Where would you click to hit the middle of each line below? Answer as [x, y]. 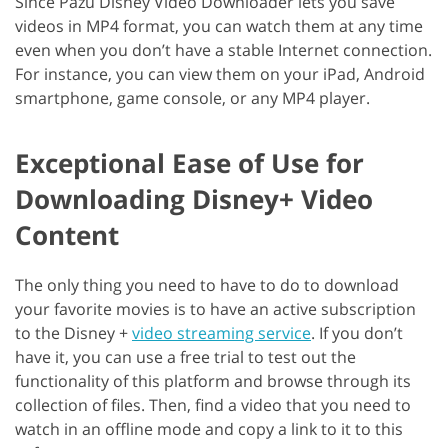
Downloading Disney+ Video [194, 199]
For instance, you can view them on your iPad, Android [220, 74]
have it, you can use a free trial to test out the [185, 357]
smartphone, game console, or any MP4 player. [192, 98]
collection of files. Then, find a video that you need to [213, 405]
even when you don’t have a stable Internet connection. [223, 50]
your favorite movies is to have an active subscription [215, 309]
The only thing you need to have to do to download [207, 285]
